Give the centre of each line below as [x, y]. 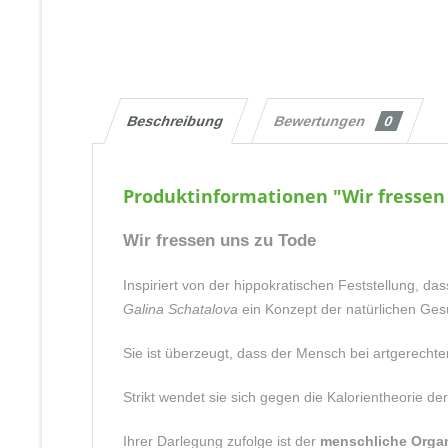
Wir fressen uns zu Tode [219, 240]
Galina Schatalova [180, 309]
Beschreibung [176, 121]
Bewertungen [322, 121]
